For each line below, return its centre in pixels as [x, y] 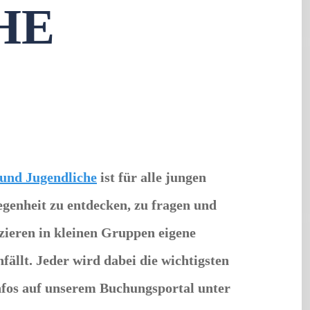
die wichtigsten [184, 261]
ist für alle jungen [152, 177]
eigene [175, 233]
